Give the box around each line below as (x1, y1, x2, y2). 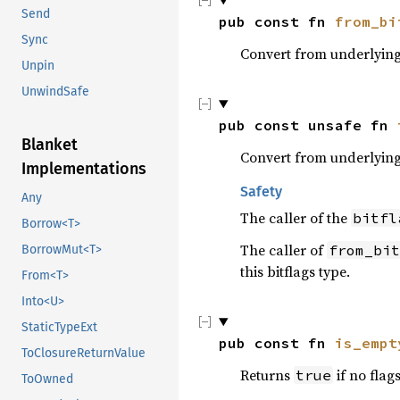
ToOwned (21, 371, 73, 387)
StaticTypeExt (21, 320, 97, 336)
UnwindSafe (21, 84, 89, 100)
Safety (240, 183, 282, 200)
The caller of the (240, 208, 351, 228)
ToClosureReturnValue (21, 346, 146, 362)
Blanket (21, 135, 78, 155)
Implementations (21, 159, 146, 179)
